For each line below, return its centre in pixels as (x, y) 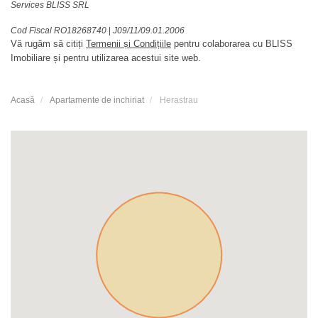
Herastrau (179, 100)
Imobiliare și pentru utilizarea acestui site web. (106, 57)
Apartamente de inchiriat (97, 100)
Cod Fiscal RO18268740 (60, 30)
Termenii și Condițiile (128, 43)
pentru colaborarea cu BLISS (232, 43)
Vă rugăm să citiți (48, 43)
